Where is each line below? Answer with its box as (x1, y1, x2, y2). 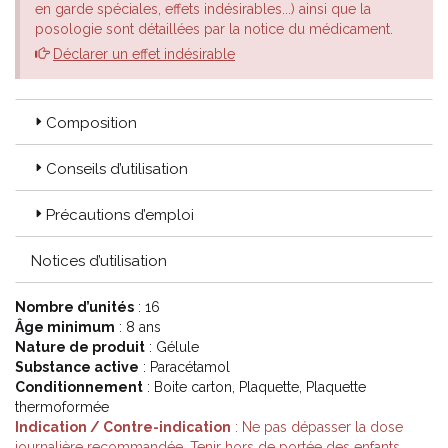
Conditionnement (15, 379, 143, 395)
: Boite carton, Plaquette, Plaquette (143, 379, 366, 395)
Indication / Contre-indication (15, 419, 231, 435)
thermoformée (15, 399, 109, 415)
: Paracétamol (139, 359, 230, 375)
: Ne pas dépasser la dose (231, 419, 403, 435)
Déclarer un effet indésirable (53, 46, 235, 62)
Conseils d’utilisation (46, 160, 188, 178)
